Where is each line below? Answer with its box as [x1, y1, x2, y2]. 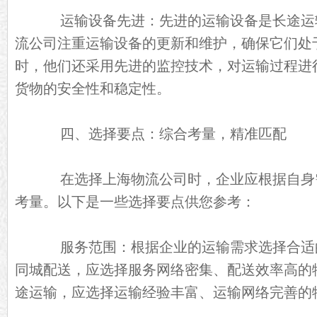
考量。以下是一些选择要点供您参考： [15, 194, 255, 209]
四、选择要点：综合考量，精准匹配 [32, 126, 287, 142]
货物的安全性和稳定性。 [15, 81, 171, 96]
